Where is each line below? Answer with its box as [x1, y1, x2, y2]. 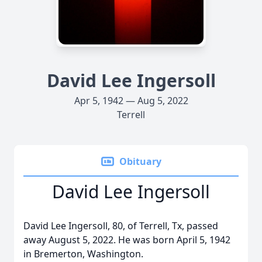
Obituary [119, 155, 161, 168]
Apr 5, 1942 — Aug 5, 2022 [74, 94, 188, 107]
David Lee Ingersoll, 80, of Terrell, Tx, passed [23, 219, 218, 232]
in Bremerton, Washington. [23, 247, 143, 260]
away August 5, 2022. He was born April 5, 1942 [23, 233, 230, 246]
